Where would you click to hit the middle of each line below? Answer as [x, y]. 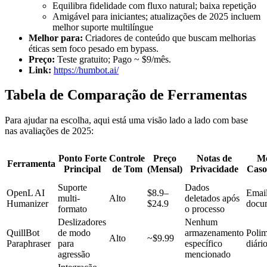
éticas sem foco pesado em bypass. [94, 48]
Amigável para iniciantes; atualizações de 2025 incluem [156, 16]
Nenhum [201, 222]
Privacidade [214, 169]
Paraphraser [29, 244]
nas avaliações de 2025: [49, 131]
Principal [82, 169]
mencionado [208, 254]
